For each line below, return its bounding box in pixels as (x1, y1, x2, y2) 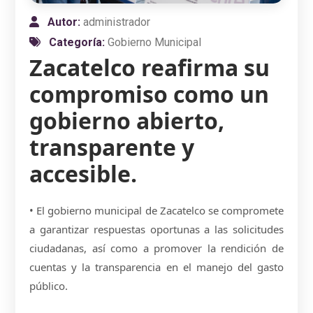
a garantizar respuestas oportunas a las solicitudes (29, 221, 284, 236)
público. (29, 278, 68, 293)
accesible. (29, 158, 138, 189)
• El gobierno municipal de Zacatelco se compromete (29, 203, 284, 217)
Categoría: (49, 35, 108, 49)
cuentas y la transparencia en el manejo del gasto (29, 259, 284, 274)
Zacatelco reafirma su (29, 52, 270, 82)
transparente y (29, 131, 195, 162)
